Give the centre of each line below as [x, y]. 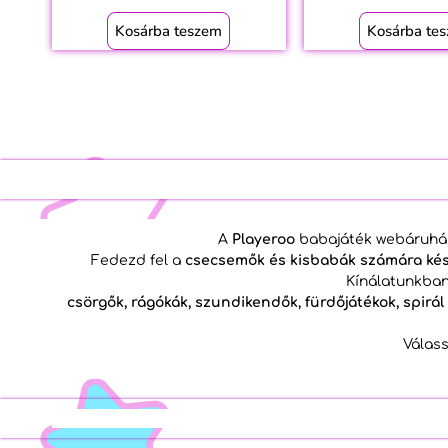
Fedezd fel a [137, 260]
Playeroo [263, 239]
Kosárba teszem [169, 30]
